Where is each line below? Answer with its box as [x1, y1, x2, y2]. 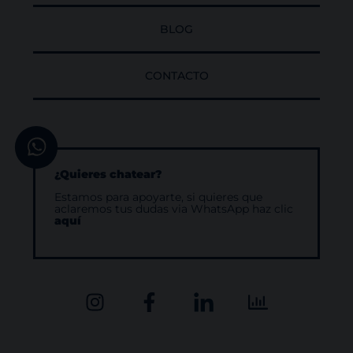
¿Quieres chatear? [54, 167, 162, 180]
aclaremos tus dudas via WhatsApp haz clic [54, 203, 293, 216]
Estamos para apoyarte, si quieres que [54, 191, 262, 204]
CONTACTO [144, 69, 209, 82]
